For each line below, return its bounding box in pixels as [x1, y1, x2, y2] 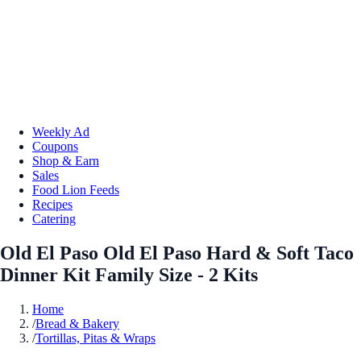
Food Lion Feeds [32, 182, 119, 197]
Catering [32, 211, 76, 226]
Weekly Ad [32, 124, 89, 139]
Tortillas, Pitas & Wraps [35, 330, 156, 345]
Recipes [32, 197, 73, 211]
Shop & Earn [32, 153, 99, 168]
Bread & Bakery [35, 316, 119, 330]
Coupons [32, 139, 78, 153]
